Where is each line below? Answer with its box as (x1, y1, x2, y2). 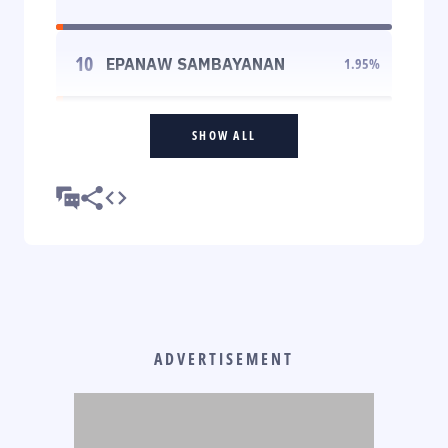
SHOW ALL (192, 126, 256, 144)
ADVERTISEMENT (154, 347, 294, 370)
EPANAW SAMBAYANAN (106, 53, 285, 74)
